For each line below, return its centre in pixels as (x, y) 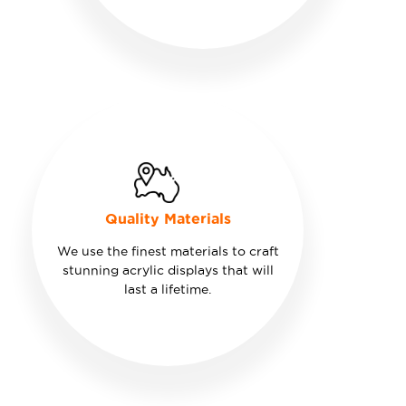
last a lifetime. (168, 289)
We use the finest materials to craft (168, 251)
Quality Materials (168, 218)
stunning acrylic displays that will (168, 270)
